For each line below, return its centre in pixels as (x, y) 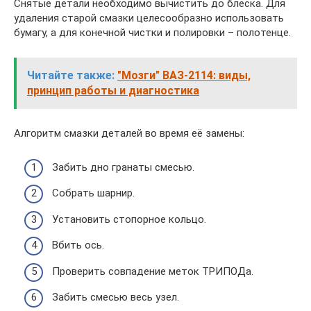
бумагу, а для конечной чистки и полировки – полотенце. (152, 33)
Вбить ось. (78, 245)
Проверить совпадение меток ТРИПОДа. (153, 271)
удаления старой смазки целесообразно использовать (149, 18)
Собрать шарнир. (93, 193)
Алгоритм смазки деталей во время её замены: (129, 134)
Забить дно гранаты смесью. (123, 167)
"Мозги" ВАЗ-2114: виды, (184, 76)
